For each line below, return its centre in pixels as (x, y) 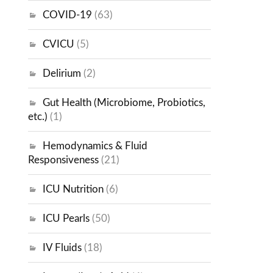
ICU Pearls (66, 219)
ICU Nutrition (73, 190)
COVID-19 (68, 15)
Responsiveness (64, 160)
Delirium (62, 74)
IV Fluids (62, 248)
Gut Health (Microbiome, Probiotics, (124, 103)
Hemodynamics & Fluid (95, 146)
